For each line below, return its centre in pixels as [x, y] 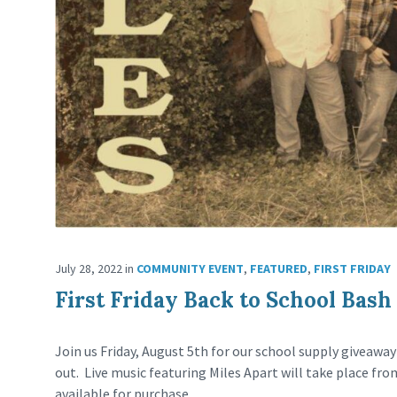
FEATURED [279, 269]
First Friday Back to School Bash [223, 300]
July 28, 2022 [90, 269]
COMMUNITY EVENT [190, 269]
